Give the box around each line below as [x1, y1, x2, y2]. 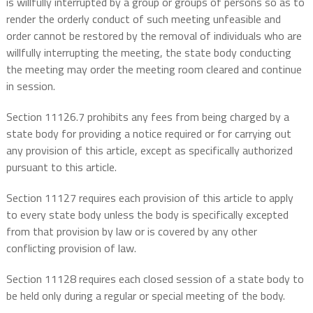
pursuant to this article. [6, 159, 117, 176]
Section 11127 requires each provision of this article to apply [6, 189, 293, 207]
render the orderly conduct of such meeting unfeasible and [6, 10, 281, 28]
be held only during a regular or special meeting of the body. [6, 287, 285, 305]
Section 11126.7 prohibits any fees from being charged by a [6, 108, 289, 126]
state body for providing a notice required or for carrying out [6, 125, 291, 143]
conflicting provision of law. [6, 240, 136, 257]
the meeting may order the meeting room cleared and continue [6, 61, 302, 78]
